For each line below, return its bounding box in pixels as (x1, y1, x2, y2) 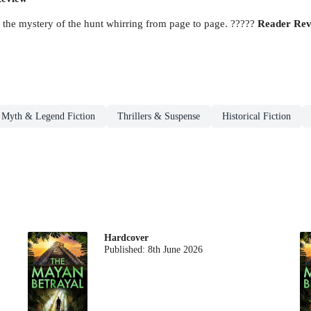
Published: (104, 244, 149, 255)
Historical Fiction (222, 111, 291, 122)
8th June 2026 (148, 244, 203, 255)
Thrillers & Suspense (117, 111, 200, 122)
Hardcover (104, 232, 149, 243)
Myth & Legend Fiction (1, 111, 95, 122)
